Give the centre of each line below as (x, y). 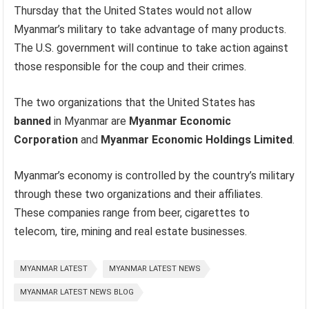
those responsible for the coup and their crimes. (130, 67)
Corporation (46, 140)
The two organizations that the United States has (135, 102)
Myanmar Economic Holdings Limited (197, 140)
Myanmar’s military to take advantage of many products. (150, 29)
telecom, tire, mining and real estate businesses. (131, 231)
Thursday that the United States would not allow (133, 11)
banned (33, 121)
